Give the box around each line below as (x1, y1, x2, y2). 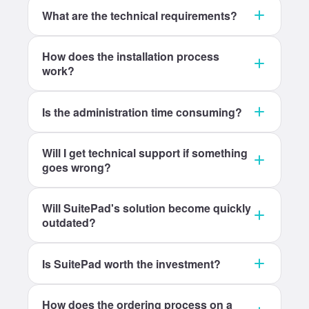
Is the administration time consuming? (42, 103, 242, 120)
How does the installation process (42, 48, 219, 64)
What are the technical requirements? (42, 7, 237, 23)
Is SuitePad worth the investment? (42, 255, 221, 272)
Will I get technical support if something (42, 145, 248, 161)
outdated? (42, 215, 96, 230)
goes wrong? (42, 159, 111, 175)
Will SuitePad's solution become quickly (42, 200, 251, 216)
